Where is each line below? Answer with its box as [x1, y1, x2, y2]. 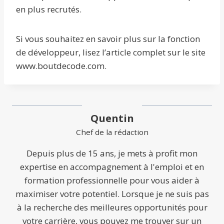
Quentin [90, 111, 134, 125]
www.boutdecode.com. [16, 60, 106, 72]
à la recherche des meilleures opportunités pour [16, 201, 207, 213]
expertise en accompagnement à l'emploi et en [20, 161, 204, 173]
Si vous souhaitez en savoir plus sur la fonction [16, 33, 200, 45]
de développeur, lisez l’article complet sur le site [16, 46, 205, 58]
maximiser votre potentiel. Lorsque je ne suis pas [15, 188, 209, 200]
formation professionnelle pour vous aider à [24, 174, 199, 186]
